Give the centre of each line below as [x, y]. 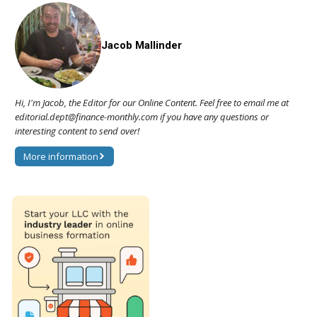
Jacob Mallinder [141, 45]
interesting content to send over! [77, 131]
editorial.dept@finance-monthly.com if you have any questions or [142, 116]
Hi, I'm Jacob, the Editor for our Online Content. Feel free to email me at [152, 102]
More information [61, 156]
